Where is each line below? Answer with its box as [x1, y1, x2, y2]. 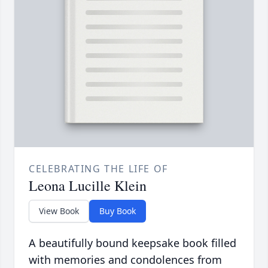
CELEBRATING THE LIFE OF [29, 162, 168, 176]
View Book [39, 205, 79, 217]
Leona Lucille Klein [29, 176, 147, 196]
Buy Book [99, 205, 136, 217]
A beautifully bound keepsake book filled [29, 236, 236, 251]
